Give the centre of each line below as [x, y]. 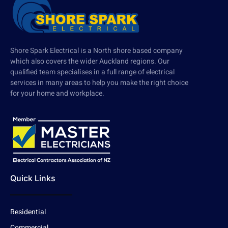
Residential [28, 212]
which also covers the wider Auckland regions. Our [90, 61]
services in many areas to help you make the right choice [99, 82]
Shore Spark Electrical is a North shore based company [96, 50]
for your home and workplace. [57, 93]
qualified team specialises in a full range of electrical [92, 72]
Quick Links [33, 178]
